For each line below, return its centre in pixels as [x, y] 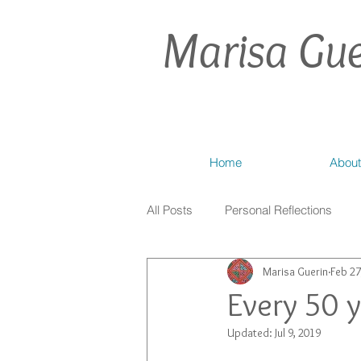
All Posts [170, 210]
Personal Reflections [278, 210]
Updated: [251, 333]
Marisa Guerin [295, 271]
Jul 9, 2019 [298, 333]
